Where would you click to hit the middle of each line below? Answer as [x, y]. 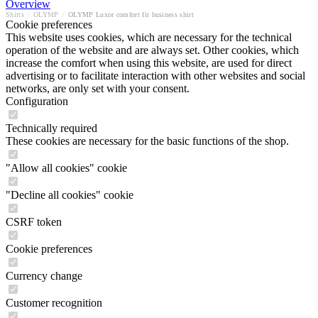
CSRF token [34, 222]
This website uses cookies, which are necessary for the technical [149, 37]
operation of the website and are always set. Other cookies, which [152, 50]
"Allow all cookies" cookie [66, 168]
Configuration [37, 101]
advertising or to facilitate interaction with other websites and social [155, 76]
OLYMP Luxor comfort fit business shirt [131, 15]
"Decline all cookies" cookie [70, 195]
